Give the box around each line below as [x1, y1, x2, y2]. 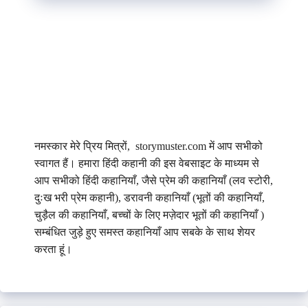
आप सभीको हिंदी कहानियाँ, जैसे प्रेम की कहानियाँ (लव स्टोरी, [34, 174, 273, 186]
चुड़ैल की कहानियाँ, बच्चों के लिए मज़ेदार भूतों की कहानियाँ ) [34, 208, 264, 221]
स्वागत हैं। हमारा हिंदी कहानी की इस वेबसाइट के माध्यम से [34, 157, 259, 169]
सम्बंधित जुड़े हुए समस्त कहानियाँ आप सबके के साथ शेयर [34, 225, 255, 238]
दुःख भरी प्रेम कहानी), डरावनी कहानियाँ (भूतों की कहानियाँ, [34, 191, 265, 203]
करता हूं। [34, 243, 72, 255]
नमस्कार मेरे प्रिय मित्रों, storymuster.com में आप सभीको [34, 140, 263, 152]
